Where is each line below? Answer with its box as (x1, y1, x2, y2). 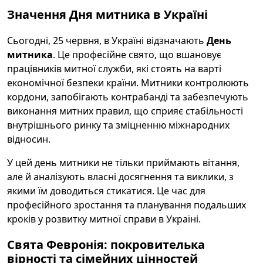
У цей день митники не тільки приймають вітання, (7, 156, 240, 169)
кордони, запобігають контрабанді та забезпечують (7, 90, 248, 103)
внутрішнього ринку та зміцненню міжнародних (7, 119, 230, 131)
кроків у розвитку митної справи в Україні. (7, 213, 201, 225)
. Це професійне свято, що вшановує (53, 48, 221, 61)
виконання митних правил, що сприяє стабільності (7, 104, 243, 117)
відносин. (7, 133, 50, 146)
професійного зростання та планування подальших (7, 198, 246, 211)
